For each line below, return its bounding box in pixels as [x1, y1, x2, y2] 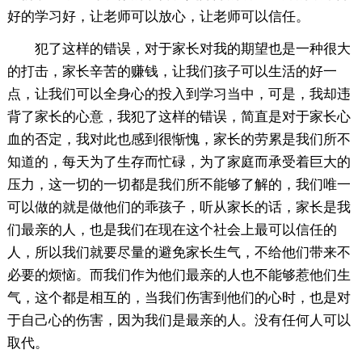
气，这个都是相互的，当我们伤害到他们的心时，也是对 [6, 289, 351, 305]
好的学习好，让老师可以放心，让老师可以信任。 [6, 8, 309, 24]
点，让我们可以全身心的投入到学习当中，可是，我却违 [6, 86, 351, 102]
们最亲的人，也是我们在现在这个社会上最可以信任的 [6, 221, 337, 238]
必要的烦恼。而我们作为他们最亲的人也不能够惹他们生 [6, 267, 351, 283]
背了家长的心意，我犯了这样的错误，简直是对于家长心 [6, 108, 351, 124]
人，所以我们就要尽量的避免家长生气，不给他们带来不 [6, 244, 351, 260]
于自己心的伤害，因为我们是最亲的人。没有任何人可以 [6, 312, 351, 328]
